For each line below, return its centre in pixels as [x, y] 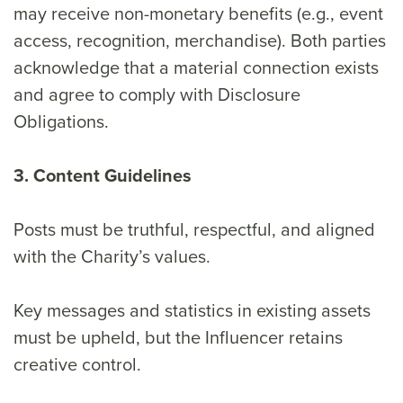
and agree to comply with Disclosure [157, 94]
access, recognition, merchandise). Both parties [200, 40]
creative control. [77, 364]
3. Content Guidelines [103, 175]
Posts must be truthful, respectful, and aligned [194, 229]
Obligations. [61, 121]
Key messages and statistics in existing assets [192, 310]
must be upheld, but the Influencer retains [178, 337]
